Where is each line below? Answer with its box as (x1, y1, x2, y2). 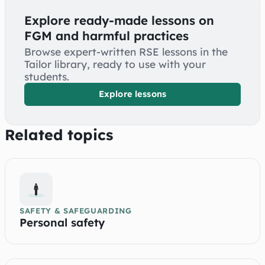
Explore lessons (98, 88, 167, 100)
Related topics (5, 125, 113, 144)
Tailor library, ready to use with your (24, 57, 206, 70)
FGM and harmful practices (24, 27, 189, 43)
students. (24, 70, 69, 83)
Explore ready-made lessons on (24, 12, 214, 28)
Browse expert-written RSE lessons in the (24, 45, 228, 58)
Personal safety (20, 215, 105, 230)
